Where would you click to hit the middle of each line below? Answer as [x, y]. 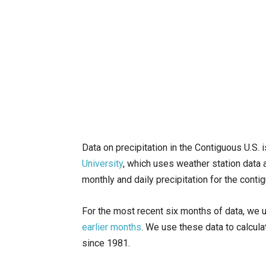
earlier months [112, 227]
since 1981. [106, 243]
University [102, 164]
